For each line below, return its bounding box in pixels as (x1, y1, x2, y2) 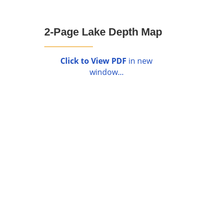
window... (89, 67, 124, 78)
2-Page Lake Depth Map (44, 25, 162, 38)
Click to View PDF (60, 55, 127, 67)
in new (127, 55, 152, 67)
